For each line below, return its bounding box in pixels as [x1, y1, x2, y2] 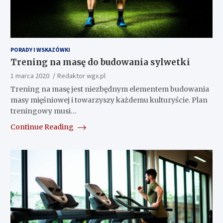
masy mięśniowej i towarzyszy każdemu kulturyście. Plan [10, 95, 208, 105]
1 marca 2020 [10, 71, 49, 80]
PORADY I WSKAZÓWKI [10, 45, 70, 53]
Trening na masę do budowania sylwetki [10, 56, 190, 68]
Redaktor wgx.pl [57, 71, 106, 80]
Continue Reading [10, 122, 75, 131]
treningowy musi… [10, 106, 77, 115]
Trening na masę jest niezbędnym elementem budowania [10, 84, 209, 94]
